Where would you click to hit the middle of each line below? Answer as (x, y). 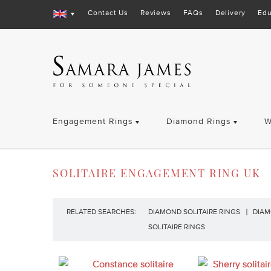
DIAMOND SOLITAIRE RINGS (194, 212)
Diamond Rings (198, 121)
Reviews (156, 13)
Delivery (230, 13)
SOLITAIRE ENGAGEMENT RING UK (157, 173)
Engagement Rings (93, 121)
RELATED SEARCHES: (101, 212)
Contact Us (108, 13)
